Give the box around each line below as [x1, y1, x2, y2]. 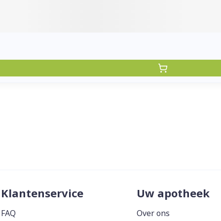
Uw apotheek [137, 185, 210, 200]
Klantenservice [1, 185, 83, 200]
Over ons [137, 208, 170, 219]
